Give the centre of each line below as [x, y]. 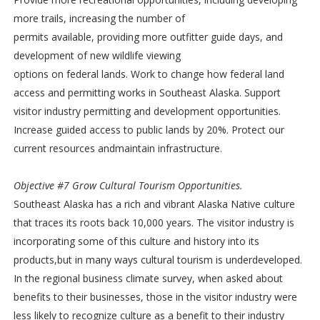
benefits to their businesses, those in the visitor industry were [155, 296]
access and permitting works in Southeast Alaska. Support [147, 92]
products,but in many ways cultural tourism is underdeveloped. [157, 259]
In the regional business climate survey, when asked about [148, 278]
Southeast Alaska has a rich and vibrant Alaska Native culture [154, 204]
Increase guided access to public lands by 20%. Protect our [149, 129]
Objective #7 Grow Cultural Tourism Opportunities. [128, 185]
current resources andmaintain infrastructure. [117, 148]
